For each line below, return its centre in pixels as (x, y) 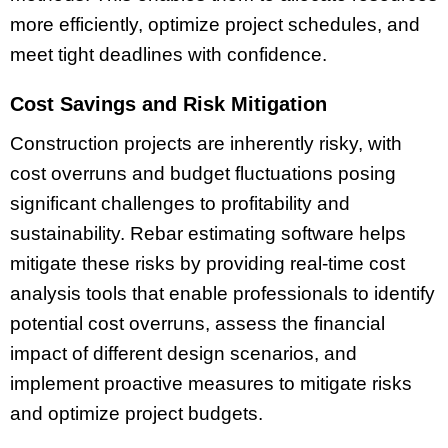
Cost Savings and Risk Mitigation (168, 104)
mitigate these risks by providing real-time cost (207, 264)
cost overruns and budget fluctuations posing (203, 174)
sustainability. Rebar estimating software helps (208, 234)
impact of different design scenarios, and (183, 354)
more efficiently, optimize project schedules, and (215, 24)
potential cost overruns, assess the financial (197, 324)
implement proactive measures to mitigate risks (211, 384)
